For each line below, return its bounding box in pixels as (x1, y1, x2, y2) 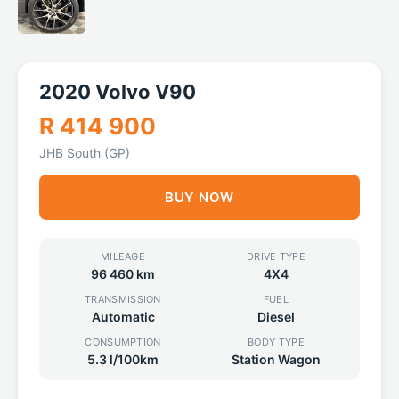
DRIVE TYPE (247, 250, 305, 263)
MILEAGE (100, 250, 146, 263)
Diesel (257, 309, 295, 324)
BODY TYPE (248, 336, 305, 348)
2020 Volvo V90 (39, 80, 196, 103)
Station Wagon (232, 352, 321, 367)
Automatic (91, 309, 155, 324)
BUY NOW (165, 189, 234, 206)
